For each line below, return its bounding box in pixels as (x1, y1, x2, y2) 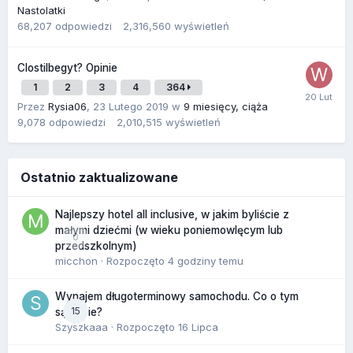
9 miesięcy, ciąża (184, 99, 268, 113)
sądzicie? (55, 305, 102, 318)
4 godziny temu (168, 254, 243, 267)
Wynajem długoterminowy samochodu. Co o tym (55, 289, 299, 303)
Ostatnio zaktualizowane (20, 169, 178, 185)
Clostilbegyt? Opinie (17, 61, 117, 74)
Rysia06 (48, 99, 87, 113)
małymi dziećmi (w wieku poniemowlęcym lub (55, 223, 283, 236)
